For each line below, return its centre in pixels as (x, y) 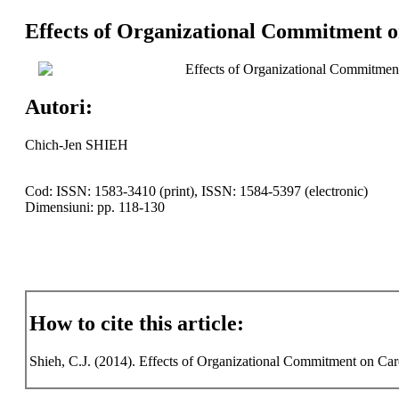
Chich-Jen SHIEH (76, 144)
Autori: (58, 106)
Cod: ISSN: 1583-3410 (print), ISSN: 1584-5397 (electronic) (196, 191)
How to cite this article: (136, 324)
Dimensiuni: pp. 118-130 (94, 207)
